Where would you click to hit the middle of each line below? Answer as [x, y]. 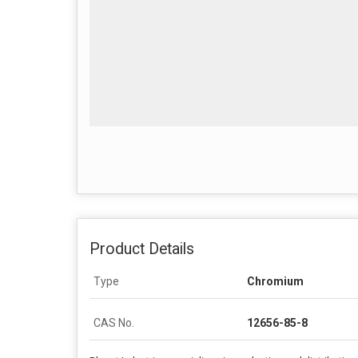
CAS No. [114, 323]
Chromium [275, 281]
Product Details [142, 249]
